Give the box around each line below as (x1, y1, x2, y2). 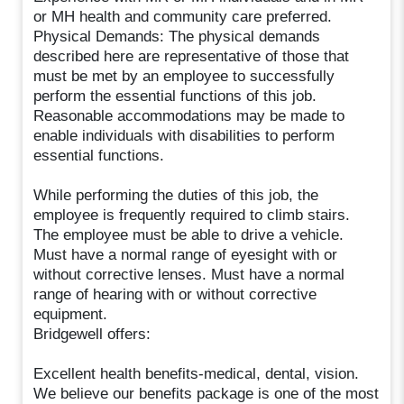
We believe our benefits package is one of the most (33, 384, 380, 402)
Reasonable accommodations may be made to (33, 106, 345, 124)
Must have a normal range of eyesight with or (33, 245, 338, 263)
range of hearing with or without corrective (33, 285, 317, 303)
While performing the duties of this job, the (33, 186, 319, 204)
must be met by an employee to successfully (33, 67, 335, 85)
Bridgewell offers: (33, 325, 151, 343)
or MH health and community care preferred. (33, 7, 333, 25)
